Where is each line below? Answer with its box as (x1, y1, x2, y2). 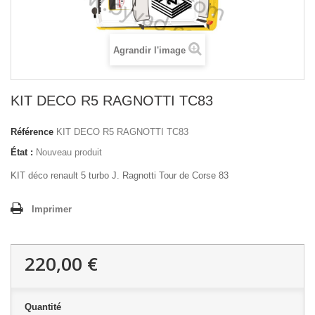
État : (11, 147, 33, 158)
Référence (11, 127, 53, 138)
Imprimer (32, 204, 72, 215)
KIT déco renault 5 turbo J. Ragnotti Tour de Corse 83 (11, 170, 229, 181)
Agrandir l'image (113, 45, 186, 56)
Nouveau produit (36, 147, 102, 158)
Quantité (25, 302, 61, 313)
